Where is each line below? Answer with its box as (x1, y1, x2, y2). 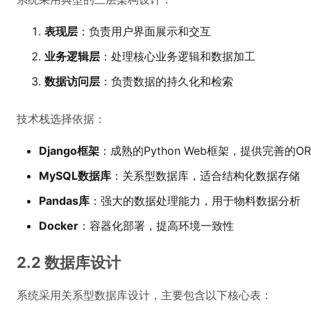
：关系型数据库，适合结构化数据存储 (111, 169, 300, 183)
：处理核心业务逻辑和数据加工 (100, 49, 255, 63)
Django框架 (39, 144, 99, 158)
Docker (39, 219, 78, 233)
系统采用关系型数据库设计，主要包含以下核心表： (17, 288, 272, 302)
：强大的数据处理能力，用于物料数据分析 (90, 194, 301, 208)
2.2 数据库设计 (17, 253, 121, 271)
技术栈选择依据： (17, 112, 106, 126)
